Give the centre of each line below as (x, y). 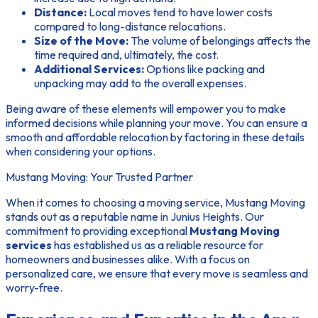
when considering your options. (81, 151)
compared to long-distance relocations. (130, 26)
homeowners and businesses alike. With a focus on (128, 259)
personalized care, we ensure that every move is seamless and (157, 273)
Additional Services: (89, 68)
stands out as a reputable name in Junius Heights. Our (135, 216)
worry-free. (34, 287)
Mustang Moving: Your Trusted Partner (99, 176)
